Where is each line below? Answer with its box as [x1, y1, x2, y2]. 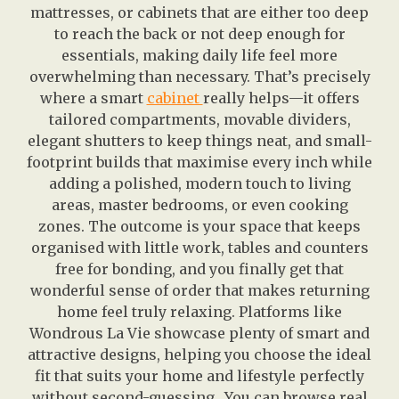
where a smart [39, 89, 147, 108]
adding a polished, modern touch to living [48, 175, 351, 193]
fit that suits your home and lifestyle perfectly [35, 367, 364, 386]
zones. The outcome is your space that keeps [38, 217, 361, 236]
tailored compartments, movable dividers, [48, 110, 351, 129]
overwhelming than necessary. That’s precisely [28, 68, 370, 86]
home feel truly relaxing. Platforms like [57, 303, 342, 322]
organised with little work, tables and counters [30, 239, 369, 257]
